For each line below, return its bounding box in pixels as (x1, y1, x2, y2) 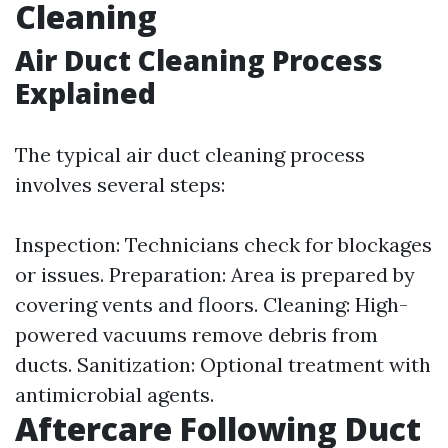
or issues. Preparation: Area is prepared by (15, 262, 415, 288)
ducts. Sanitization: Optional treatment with (15, 352, 431, 378)
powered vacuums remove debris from (15, 322, 378, 348)
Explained (15, 74, 156, 113)
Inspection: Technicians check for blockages (15, 232, 432, 258)
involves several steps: (15, 172, 225, 198)
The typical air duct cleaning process (15, 142, 365, 168)
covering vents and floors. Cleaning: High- (15, 292, 408, 318)
